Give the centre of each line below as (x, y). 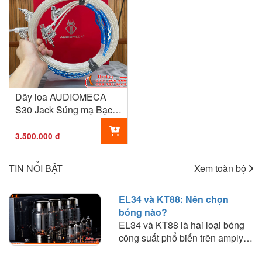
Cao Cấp (34, 122)
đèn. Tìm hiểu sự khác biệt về (179, 250)
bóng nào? (143, 212)
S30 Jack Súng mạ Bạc (64, 109)
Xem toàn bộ (221, 168)
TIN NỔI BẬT (36, 168)
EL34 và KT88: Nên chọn (173, 199)
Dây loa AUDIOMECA (61, 96)
